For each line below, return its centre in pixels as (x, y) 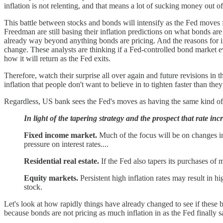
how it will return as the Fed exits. (57, 58)
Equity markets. (51, 178)
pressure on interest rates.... (66, 144)
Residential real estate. (61, 161)
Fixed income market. (60, 135)
